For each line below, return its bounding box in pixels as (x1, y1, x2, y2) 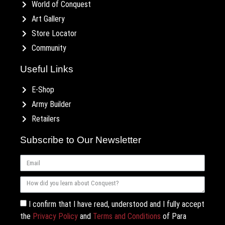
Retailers (31, 114, 60, 124)
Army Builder (31, 99, 71, 109)
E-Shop (31, 85, 54, 95)
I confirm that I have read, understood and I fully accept (29, 199, 204, 209)
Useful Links (20, 64, 73, 75)
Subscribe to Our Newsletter (20, 135, 141, 146)
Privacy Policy (33, 211, 78, 221)
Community (31, 43, 66, 53)
